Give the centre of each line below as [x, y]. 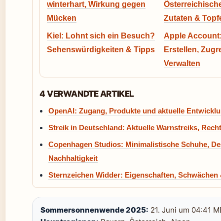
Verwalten [182, 63]
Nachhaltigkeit [73, 158]
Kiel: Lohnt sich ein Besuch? [101, 36]
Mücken [62, 18]
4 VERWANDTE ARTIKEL [87, 94]
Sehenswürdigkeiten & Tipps [101, 50]
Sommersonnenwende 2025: [94, 210]
